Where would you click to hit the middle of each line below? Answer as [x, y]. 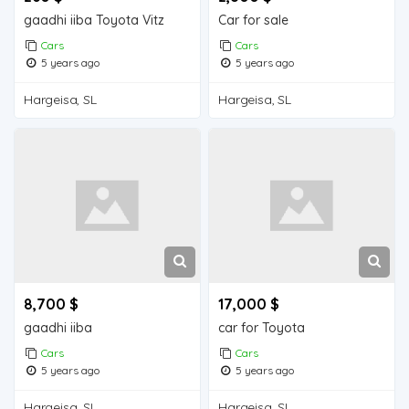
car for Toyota [262, 328]
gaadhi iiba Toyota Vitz [94, 20]
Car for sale [254, 20]
